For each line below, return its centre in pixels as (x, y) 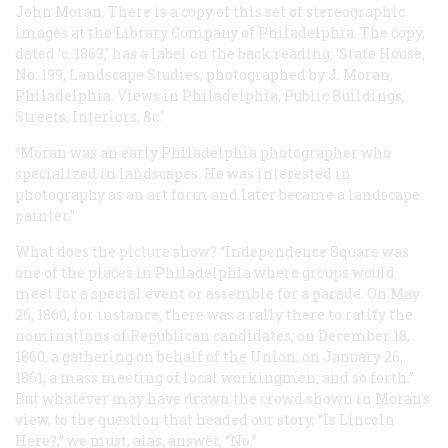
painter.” (45, 215)
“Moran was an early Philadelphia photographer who (203, 152)
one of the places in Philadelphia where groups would (205, 272)
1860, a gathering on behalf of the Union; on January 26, (209, 356)
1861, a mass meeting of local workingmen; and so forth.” (214, 377)
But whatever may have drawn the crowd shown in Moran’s (222, 398)
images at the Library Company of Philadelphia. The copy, (220, 32)
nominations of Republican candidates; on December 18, (212, 335)
